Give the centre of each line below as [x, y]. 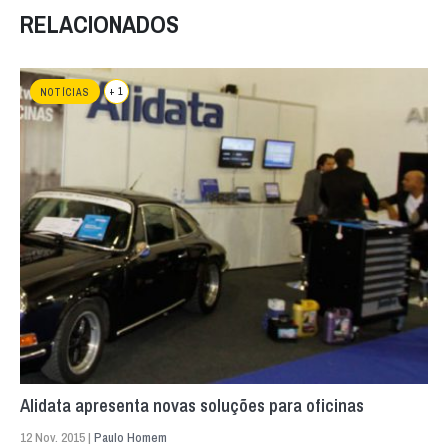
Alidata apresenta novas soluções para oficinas [192, 405]
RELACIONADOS [99, 23]
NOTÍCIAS [65, 92]
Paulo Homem [130, 437]
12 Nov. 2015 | [57, 437]
